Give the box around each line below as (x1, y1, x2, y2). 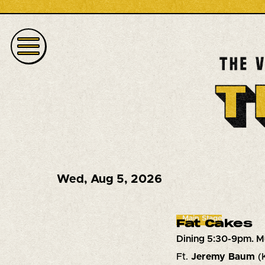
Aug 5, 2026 (90, 173, 162, 186)
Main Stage (182, 215, 222, 223)
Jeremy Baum (190, 252, 258, 262)
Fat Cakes (176, 218, 253, 231)
